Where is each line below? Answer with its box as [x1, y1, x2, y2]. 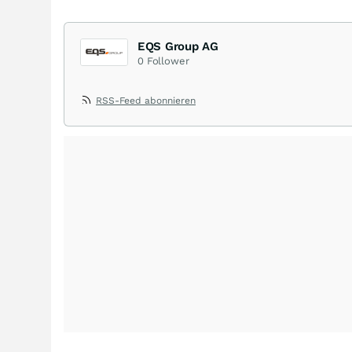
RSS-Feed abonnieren [96, 94, 196, 106]
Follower [146, 54, 189, 67]
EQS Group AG [137, 38, 218, 53]
